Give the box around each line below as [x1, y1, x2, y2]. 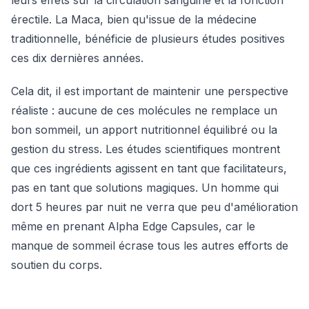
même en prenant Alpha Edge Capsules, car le [11, 219, 255, 233]
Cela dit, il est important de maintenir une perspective [11, 84, 288, 98]
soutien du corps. [11, 258, 102, 272]
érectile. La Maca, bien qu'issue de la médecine [11, 12, 257, 26]
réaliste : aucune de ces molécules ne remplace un [11, 103, 277, 117]
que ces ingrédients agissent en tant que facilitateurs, [11, 161, 287, 175]
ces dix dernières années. [11, 51, 143, 65]
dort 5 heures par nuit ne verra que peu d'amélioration [11, 200, 298, 214]
